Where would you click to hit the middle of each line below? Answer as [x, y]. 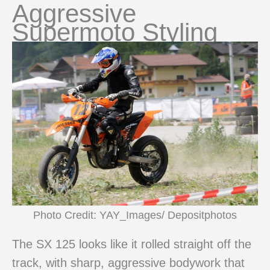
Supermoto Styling [115, 33]
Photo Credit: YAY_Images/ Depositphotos [135, 215]
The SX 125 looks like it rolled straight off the [132, 244]
